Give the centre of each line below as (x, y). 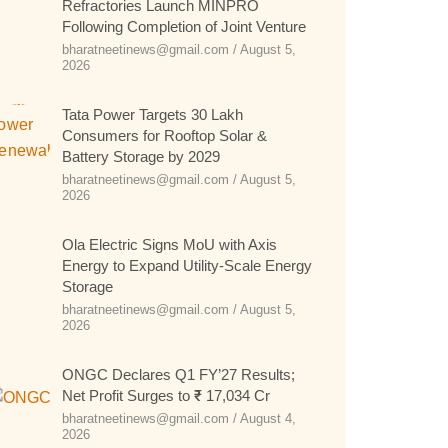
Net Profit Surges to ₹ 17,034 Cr (166, 395)
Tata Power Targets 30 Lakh (153, 114)
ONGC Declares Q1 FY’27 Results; (179, 374)
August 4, (267, 418)
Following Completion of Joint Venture (184, 26)
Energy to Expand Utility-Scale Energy (187, 265)
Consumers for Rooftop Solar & (165, 135)
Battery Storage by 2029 (141, 156)
